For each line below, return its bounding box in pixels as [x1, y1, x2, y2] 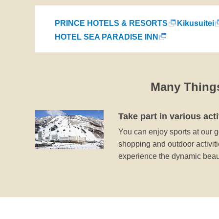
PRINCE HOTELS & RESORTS [55, 19, 168, 28]
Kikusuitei [176, 19, 214, 28]
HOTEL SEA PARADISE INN [55, 33, 158, 42]
